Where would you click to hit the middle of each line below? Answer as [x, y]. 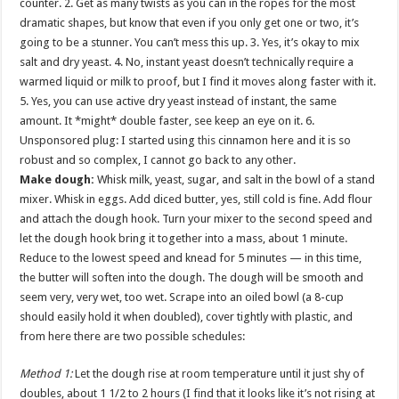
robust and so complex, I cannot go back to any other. [158, 160]
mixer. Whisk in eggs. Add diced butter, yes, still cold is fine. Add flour [196, 199]
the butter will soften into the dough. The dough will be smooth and [192, 277]
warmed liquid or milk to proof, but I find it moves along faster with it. [198, 81]
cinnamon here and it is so [284, 140]
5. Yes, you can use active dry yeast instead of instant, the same [179, 101]
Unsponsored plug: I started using [109, 140]
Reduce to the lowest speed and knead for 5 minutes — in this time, [191, 258]
